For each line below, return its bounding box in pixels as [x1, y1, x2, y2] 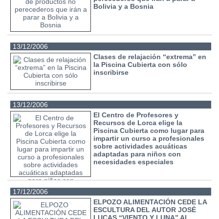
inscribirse [93, 68, 129, 77]
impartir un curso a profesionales [93, 134, 205, 142]
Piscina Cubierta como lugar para [93, 126, 205, 134]
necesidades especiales [93, 157, 174, 166]
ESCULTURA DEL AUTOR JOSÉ [93, 205, 197, 214]
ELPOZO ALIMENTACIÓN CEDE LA [93, 197, 207, 206]
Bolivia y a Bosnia [93, 2, 154, 11]
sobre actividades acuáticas [93, 142, 188, 150]
